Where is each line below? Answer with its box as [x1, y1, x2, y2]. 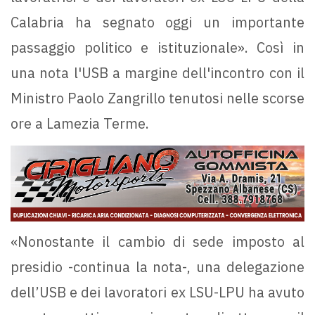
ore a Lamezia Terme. [11, 114, 149, 134]
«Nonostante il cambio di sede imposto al [11, 232, 304, 252]
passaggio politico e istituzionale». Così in [11, 38, 304, 58]
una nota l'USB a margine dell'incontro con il [11, 63, 304, 83]
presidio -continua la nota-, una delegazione [11, 257, 304, 277]
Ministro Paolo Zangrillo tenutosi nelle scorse [11, 89, 304, 108]
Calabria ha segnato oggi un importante [11, 13, 304, 32]
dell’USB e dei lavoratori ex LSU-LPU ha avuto [11, 283, 304, 302]
